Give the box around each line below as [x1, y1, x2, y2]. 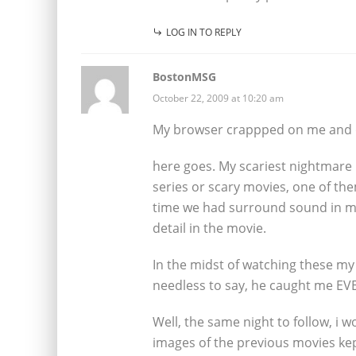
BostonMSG [153, 68, 216, 84]
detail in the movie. [153, 219, 266, 237]
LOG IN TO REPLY [166, 25, 242, 39]
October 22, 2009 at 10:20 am [153, 91, 284, 105]
